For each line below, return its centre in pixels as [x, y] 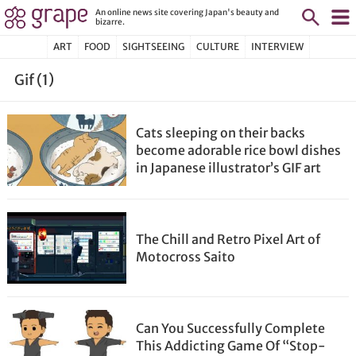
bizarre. [110, 21]
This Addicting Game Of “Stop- [231, 346]
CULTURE [217, 46]
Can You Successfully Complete [231, 328]
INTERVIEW [277, 46]
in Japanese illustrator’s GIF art [229, 168]
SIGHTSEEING [153, 46]
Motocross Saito [186, 257]
